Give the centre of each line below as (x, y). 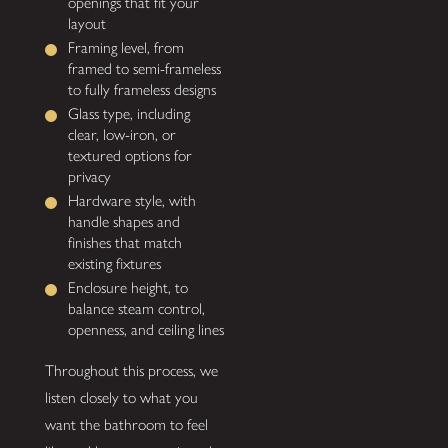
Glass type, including (129, 114)
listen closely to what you (121, 398)
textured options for (130, 156)
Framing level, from (126, 47)
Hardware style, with (132, 201)
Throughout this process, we (131, 371)
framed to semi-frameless (145, 68)
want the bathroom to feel (126, 425)
